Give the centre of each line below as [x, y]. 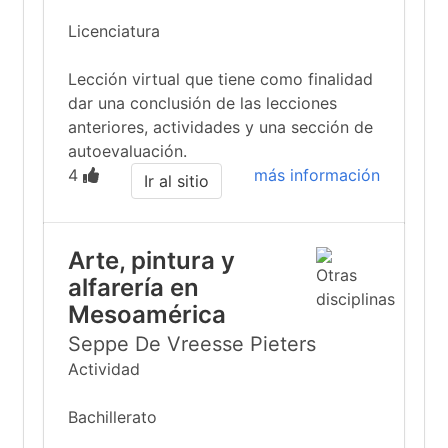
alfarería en [133, 287]
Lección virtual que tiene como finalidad [220, 79]
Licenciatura [114, 31]
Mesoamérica [147, 314]
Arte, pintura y [151, 260]
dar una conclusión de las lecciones [202, 103]
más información [317, 175]
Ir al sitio [176, 181]
